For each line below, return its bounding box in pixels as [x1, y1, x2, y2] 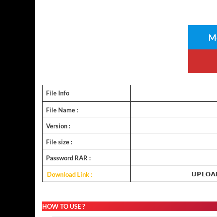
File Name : [46, 106, 78, 114]
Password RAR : [46, 154, 91, 162]
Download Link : [47, 170, 93, 178]
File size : [46, 138, 72, 146]
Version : [46, 122, 70, 130]
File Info [46, 89, 69, 97]
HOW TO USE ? [42, 202, 85, 210]
